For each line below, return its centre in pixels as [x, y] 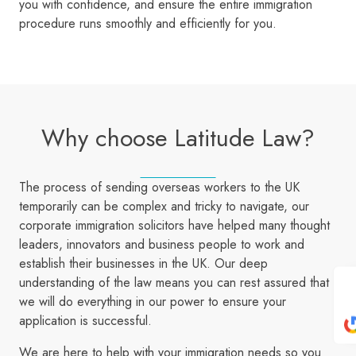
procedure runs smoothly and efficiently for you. [148, 24]
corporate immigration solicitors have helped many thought [174, 226]
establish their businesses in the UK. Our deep [143, 264]
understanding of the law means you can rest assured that [174, 283]
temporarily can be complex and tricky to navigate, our [164, 207]
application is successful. [85, 321]
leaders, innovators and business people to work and [162, 245]
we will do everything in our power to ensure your [153, 302]
